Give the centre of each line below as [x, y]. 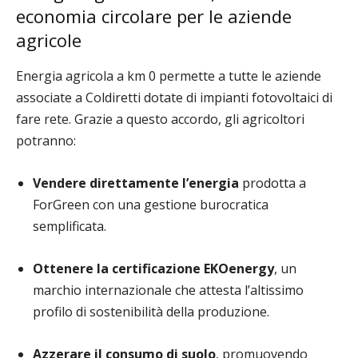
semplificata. [70, 226]
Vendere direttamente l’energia [136, 183]
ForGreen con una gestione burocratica [151, 205]
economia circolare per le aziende [154, 16]
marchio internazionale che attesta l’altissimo [168, 290]
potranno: [46, 141]
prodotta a [272, 183]
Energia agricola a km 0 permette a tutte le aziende [169, 76]
